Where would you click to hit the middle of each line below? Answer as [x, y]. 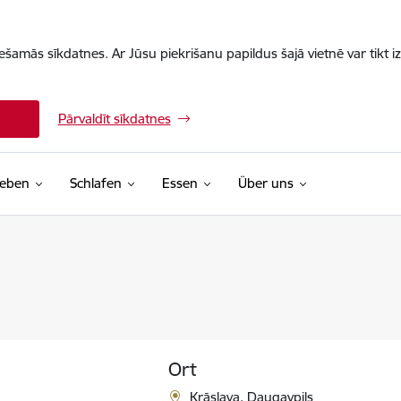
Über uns [265, 183]
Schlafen [95, 183]
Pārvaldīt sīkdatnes [114, 119]
